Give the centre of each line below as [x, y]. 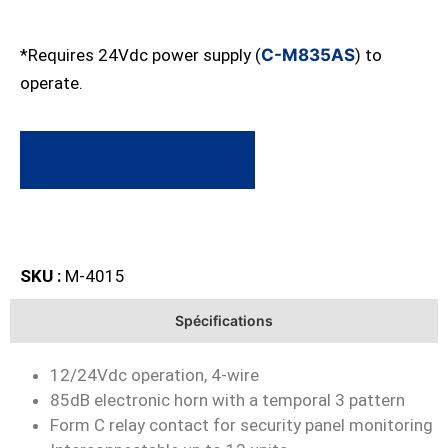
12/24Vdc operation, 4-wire [154, 374]
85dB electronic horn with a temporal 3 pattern [227, 399]
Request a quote [132, 160]
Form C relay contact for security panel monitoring [241, 424]
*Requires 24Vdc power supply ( [140, 54]
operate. [51, 82]
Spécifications [224, 320]
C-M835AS [308, 54]
